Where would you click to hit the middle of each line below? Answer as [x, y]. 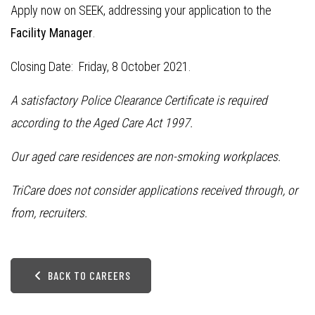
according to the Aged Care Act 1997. [102, 123]
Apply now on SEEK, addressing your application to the [141, 10]
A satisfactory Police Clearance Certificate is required [139, 100]
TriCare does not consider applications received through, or [154, 190]
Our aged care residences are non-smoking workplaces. [146, 156]
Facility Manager [52, 33]
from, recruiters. [49, 213]
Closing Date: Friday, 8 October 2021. [101, 66]
